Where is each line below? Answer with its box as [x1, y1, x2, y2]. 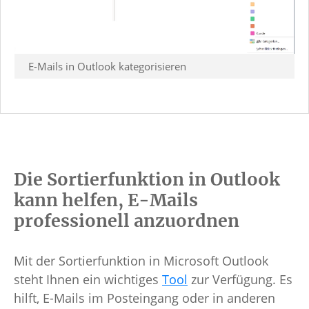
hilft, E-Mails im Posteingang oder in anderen [14, 289, 275, 306]
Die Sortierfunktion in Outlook [14, 168, 280, 190]
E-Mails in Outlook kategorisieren [28, 59, 186, 73]
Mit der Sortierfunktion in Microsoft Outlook [14, 252, 268, 269]
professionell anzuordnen [14, 209, 239, 232]
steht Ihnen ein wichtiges [14, 270, 162, 288]
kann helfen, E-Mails [14, 188, 198, 211]
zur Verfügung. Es [188, 270, 292, 288]
